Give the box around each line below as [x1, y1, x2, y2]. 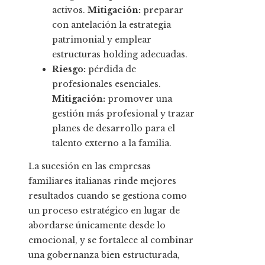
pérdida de [86, 64, 136, 75]
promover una [105, 93, 172, 105]
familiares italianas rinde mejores [28, 176, 176, 187]
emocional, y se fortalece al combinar [28, 235, 193, 246]
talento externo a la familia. [52, 138, 172, 149]
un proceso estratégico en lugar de [28, 205, 180, 216]
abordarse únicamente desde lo [28, 220, 166, 231]
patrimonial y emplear [52, 34, 151, 46]
